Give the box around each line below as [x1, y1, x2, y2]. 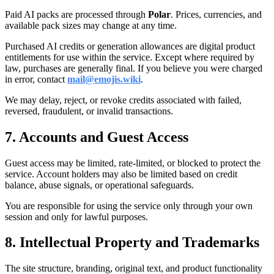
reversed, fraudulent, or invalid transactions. [5, 105, 173, 116]
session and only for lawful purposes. [5, 211, 148, 222]
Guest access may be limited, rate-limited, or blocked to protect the [5, 157, 261, 168]
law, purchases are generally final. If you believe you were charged [5, 62, 262, 73]
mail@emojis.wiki [67, 73, 141, 84]
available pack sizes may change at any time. [5, 20, 177, 31]
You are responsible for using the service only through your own [5, 200, 253, 211]
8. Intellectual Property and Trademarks [5, 234, 259, 251]
